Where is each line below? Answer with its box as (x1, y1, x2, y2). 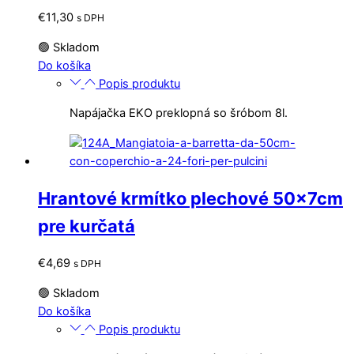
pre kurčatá (38, 216, 135, 237)
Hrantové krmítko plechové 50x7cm (38, 188, 343, 209)
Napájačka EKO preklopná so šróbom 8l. (70, 106, 288, 121)
